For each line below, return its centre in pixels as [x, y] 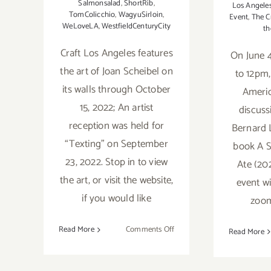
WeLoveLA [80, 27]
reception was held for [116, 126]
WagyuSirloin [141, 15]
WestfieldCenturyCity [136, 27]
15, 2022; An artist [116, 108]
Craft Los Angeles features [116, 54]
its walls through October [117, 90]
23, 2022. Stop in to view [117, 162]
